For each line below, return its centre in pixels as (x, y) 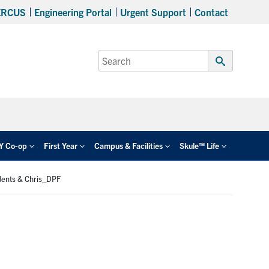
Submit (235, 74)
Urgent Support (153, 12)
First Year (61, 145)
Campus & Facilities (129, 145)
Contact (211, 12)
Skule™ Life (200, 145)
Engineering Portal (73, 12)
